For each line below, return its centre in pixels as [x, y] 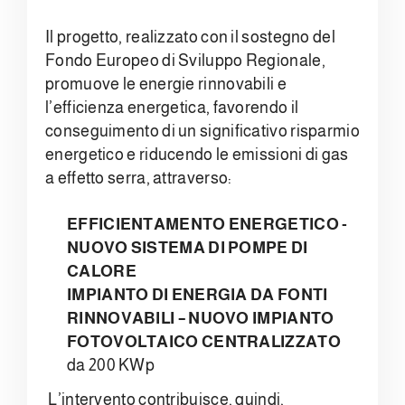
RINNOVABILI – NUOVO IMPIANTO [201, 318]
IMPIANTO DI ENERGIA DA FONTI [198, 294]
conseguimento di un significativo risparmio [202, 131]
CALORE [102, 271]
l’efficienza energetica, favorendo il [172, 107]
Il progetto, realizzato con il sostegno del [190, 37]
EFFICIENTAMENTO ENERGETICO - [207, 224]
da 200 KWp [111, 365]
